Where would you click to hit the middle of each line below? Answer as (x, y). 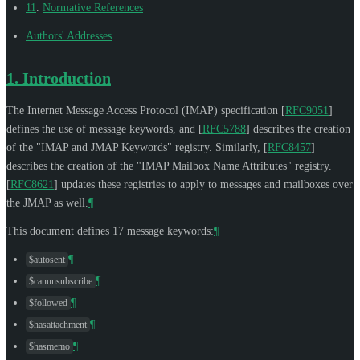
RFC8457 (289, 147)
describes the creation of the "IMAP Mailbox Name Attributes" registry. (169, 166)
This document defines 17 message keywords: (110, 231)
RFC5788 (224, 129)
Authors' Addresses (69, 35)
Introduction (67, 78)
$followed (48, 303)
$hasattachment (58, 324)
